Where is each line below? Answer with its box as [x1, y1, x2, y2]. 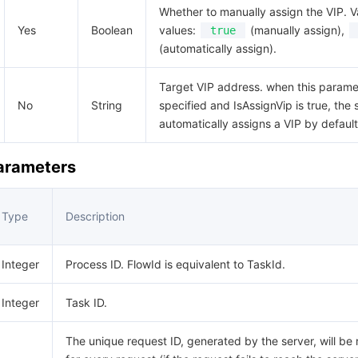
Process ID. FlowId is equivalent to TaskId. [66, 257, 285, 271]
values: [159, 23, 199, 37]
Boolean [91, 23, 133, 37]
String [91, 98, 122, 112]
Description [66, 209, 125, 223]
